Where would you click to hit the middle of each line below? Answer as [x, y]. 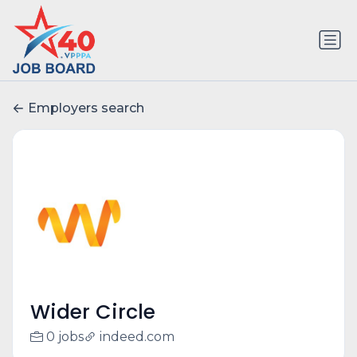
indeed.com [137, 337]
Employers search [86, 108]
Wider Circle [92, 312]
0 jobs [65, 337]
